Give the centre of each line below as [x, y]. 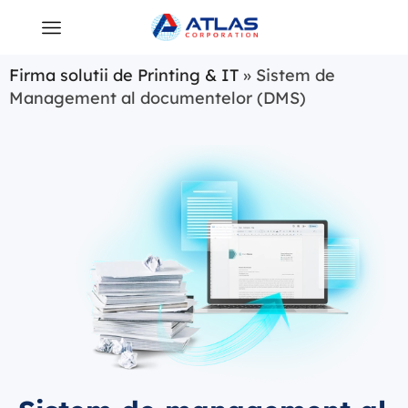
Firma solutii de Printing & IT [124, 75]
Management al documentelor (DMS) [158, 98]
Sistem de [296, 75]
